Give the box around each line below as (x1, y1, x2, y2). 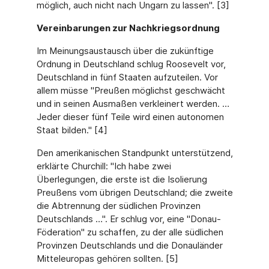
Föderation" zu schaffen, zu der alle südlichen (36, 226, 223, 238)
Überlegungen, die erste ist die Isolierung (36, 174, 207, 185)
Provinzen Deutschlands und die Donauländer (36, 240, 223, 251)
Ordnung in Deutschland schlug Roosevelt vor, (36, 58, 226, 70)
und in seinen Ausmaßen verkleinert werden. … (36, 98, 229, 109)
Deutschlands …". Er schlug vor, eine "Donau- (36, 213, 221, 225)
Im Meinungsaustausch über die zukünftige (36, 45, 214, 56)
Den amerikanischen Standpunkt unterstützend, (36, 147, 233, 159)
